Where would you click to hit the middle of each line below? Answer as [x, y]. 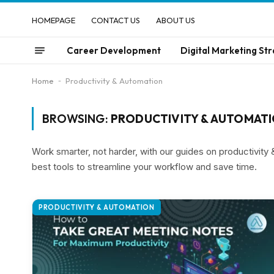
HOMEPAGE [54, 20]
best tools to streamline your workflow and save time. [144, 167]
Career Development [114, 50]
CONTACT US [116, 20]
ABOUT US [176, 20]
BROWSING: [76, 119]
